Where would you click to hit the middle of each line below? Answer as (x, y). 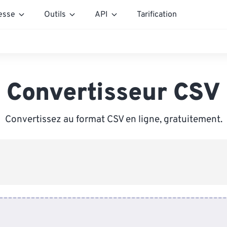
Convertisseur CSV (113, 94)
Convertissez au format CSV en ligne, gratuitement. (113, 120)
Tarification (157, 14)
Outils (55, 14)
